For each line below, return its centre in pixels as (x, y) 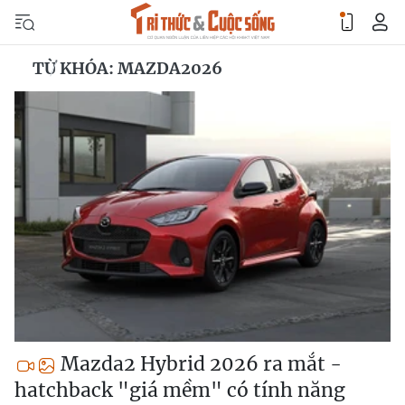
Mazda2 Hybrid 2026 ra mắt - (199, 364)
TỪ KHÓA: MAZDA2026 (127, 68)
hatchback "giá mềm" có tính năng (180, 391)
